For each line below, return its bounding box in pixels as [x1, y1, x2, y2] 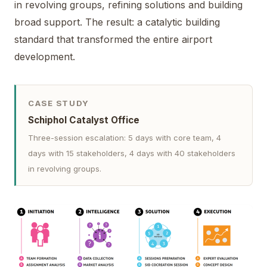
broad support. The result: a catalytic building [14, 15, 220, 28]
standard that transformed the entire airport [14, 33, 212, 45]
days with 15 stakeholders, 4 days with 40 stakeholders [28, 148, 235, 159]
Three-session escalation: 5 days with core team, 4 [28, 133, 221, 143]
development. [14, 50, 75, 63]
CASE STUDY [28, 98, 89, 108]
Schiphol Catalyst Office [28, 114, 139, 126]
